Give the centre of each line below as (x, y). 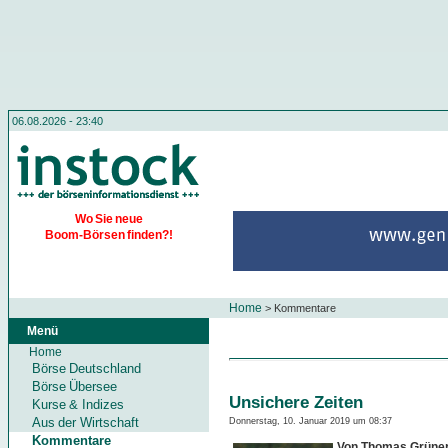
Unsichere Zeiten (296, 401)
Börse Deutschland (87, 368)
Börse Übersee (75, 386)
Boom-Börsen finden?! (109, 235)
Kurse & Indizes (78, 404)
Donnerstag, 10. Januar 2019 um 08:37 (310, 420)
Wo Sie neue (109, 219)
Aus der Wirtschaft (85, 422)
